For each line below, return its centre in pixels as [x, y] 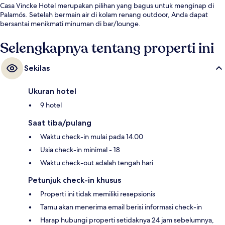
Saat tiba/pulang [60, 123]
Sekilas [37, 68]
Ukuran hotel [52, 91]
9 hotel [51, 105]
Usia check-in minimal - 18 [80, 150]
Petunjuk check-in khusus [75, 180]
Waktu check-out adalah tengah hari [97, 163]
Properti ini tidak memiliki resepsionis [98, 194]
